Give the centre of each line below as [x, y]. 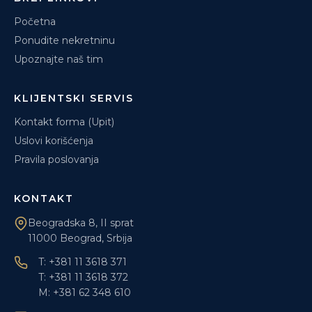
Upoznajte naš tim [58, 59]
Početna [35, 22]
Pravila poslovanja [56, 159]
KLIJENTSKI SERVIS [74, 98]
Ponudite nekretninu [64, 40]
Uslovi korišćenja [54, 141]
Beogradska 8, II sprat [81, 223]
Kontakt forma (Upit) [64, 122]
